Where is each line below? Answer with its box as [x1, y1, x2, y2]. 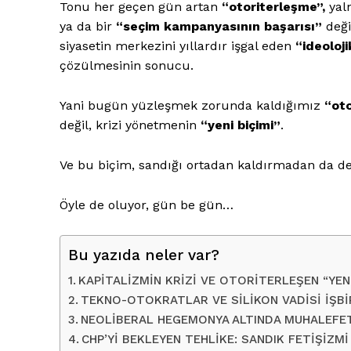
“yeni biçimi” [201, 117, 280, 132]
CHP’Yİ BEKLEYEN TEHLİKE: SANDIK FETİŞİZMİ [81, 331, 349, 346]
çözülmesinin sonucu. [60, 57, 194, 73]
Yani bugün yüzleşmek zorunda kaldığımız [60, 97, 324, 113]
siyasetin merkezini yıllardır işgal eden [60, 38, 295, 53]
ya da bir [60, 18, 116, 34]
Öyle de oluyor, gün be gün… [60, 197, 233, 212]
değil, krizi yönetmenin [60, 117, 201, 132]
